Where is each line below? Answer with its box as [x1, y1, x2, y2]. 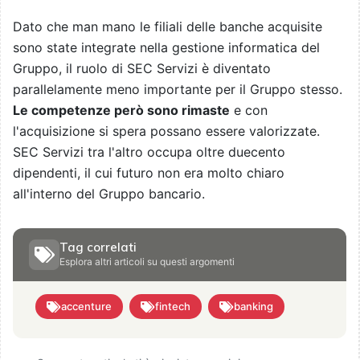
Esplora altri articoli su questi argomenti [59, 256, 235, 268]
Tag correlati [59, 239, 137, 256]
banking [234, 300, 273, 313]
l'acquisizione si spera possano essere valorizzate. [13, 123, 320, 140]
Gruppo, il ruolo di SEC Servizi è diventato [13, 60, 271, 77]
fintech [155, 300, 190, 313]
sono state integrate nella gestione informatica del [13, 39, 320, 56]
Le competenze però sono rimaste [13, 102, 230, 119]
